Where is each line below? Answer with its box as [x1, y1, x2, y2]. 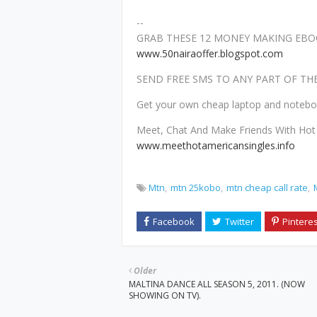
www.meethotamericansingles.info [137, 139, 295, 152]
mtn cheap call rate [226, 181, 308, 194]
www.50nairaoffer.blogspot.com [137, 47, 283, 60]
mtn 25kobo [171, 181, 221, 194]
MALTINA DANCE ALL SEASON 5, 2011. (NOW [129, 278, 305, 290]
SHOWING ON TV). [129, 289, 201, 301]
